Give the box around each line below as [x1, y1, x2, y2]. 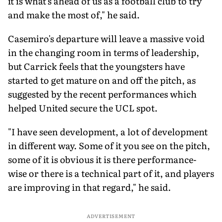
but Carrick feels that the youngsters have [8, 59, 185, 73]
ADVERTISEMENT [86, 212, 136, 220]
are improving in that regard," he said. [8, 180, 171, 194]
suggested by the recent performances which [8, 87, 197, 101]
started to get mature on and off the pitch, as [8, 73, 196, 87]
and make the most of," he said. [8, 7, 140, 21]
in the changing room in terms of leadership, [8, 45, 199, 59]
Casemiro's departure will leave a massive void [8, 31, 205, 45]
